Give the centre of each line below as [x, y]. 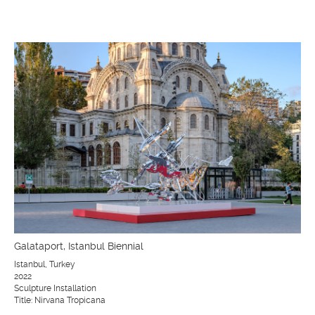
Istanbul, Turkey [45, 265]
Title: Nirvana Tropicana [60, 301]
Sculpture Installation [55, 289]
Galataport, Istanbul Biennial [79, 246]
